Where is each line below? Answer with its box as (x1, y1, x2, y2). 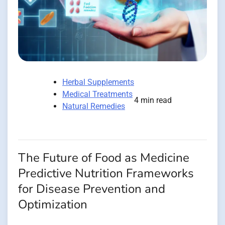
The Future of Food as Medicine (18, 150, 189, 167)
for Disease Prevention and (18, 181, 165, 198)
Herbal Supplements (62, 77, 134, 87)
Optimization (18, 196, 87, 213)
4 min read (134, 95, 172, 105)
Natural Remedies (62, 101, 125, 111)
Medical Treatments (62, 89, 133, 99)
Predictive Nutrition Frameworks (18, 165, 194, 182)
